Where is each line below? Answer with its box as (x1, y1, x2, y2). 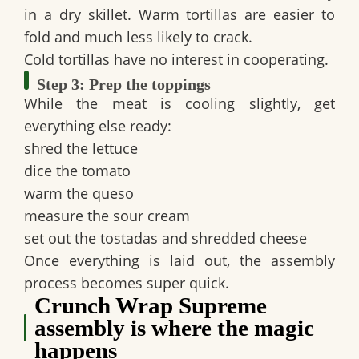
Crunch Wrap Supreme (34, 292, 267, 319)
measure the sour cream (24, 206, 190, 226)
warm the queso (24, 184, 134, 204)
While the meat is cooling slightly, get (24, 94, 335, 114)
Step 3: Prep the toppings (37, 75, 211, 94)
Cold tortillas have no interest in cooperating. (24, 50, 329, 70)
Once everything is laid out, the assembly (24, 251, 335, 271)
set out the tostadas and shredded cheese (24, 228, 307, 248)
